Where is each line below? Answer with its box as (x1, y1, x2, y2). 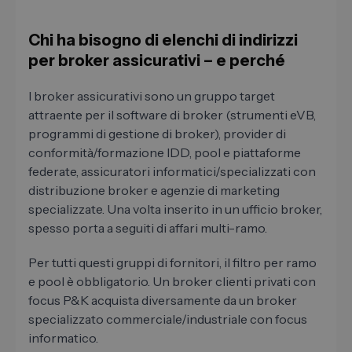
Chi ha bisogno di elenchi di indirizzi (28, 31, 298, 50)
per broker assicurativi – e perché (28, 51, 285, 71)
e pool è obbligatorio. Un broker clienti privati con (28, 273, 316, 290)
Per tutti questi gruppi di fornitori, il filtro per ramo (28, 255, 317, 271)
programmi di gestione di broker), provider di (28, 126, 286, 142)
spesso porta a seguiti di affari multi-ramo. (28, 220, 267, 236)
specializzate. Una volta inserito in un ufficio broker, (28, 201, 322, 218)
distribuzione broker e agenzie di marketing (28, 182, 280, 199)
